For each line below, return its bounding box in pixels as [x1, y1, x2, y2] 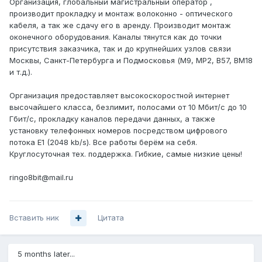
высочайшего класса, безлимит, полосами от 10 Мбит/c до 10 [9, 102, 247, 112]
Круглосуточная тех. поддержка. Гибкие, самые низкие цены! [9, 149, 242, 159]
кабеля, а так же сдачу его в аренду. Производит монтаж [9, 20, 231, 30]
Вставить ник [9, 213, 59, 223]
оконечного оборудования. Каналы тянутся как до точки [9, 32, 222, 42]
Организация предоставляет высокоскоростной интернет [9, 91, 229, 101]
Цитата [98, 213, 124, 223]
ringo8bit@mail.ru [9, 173, 73, 182]
